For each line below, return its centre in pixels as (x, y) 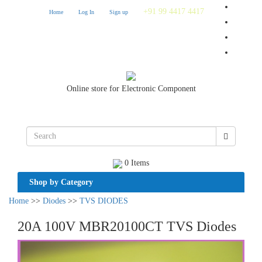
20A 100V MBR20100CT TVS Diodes (127, 226)
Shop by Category (61, 182)
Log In (86, 12)
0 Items (136, 163)
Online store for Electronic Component (131, 89)
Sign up (119, 12)
